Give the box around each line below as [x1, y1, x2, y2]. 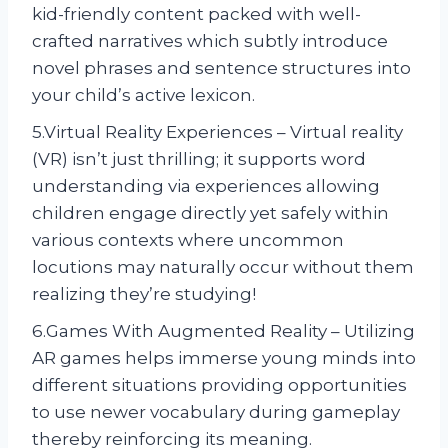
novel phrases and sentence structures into [32, 57, 411, 78]
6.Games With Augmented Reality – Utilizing [32, 320, 415, 341]
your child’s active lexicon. [32, 84, 255, 105]
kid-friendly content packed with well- [32, 3, 361, 24]
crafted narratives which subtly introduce [32, 30, 388, 51]
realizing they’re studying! [32, 283, 256, 304]
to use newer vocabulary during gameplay [32, 401, 400, 422]
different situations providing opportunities [32, 374, 407, 395]
